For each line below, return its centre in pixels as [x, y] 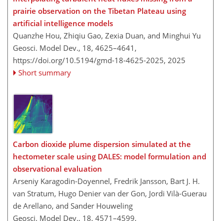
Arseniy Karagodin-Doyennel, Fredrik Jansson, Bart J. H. [106, 181]
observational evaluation [57, 168]
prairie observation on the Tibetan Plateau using [99, 11]
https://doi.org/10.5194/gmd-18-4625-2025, [89, 60]
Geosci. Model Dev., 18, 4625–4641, [75, 48]
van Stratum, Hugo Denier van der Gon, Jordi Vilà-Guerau [110, 193]
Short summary [45, 73]
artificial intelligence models [63, 23]
